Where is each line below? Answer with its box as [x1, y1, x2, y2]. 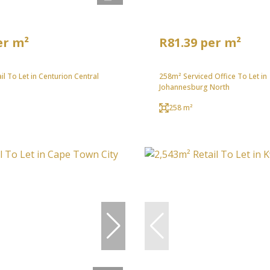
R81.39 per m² [159, 34, 241, 51]
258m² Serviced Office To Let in [159, 71, 267, 81]
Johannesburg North [159, 81, 230, 92]
